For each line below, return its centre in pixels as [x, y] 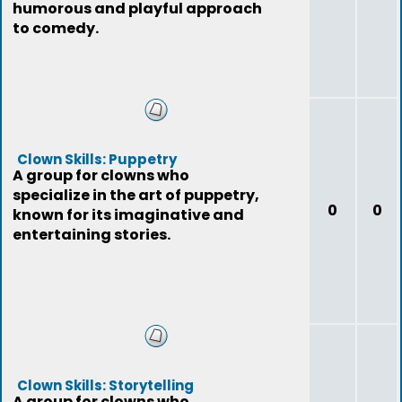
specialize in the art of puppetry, [136, 195]
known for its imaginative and [128, 215]
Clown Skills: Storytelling [105, 385]
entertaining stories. [92, 235]
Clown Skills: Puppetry [97, 159]
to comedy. [56, 28]
